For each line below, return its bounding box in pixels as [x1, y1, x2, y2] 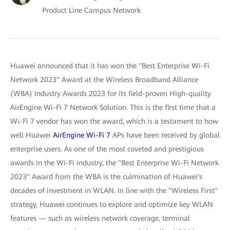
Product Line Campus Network [42, 6, 141, 14]
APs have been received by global [110, 131, 220, 139]
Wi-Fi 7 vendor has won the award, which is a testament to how [10, 117, 218, 125]
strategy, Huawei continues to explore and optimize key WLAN [10, 200, 213, 208]
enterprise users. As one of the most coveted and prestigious [10, 145, 204, 153]
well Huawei [10, 131, 53, 139]
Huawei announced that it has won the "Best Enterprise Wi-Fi [10, 62, 209, 70]
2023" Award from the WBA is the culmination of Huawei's [10, 172, 202, 181]
